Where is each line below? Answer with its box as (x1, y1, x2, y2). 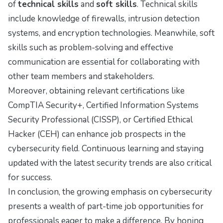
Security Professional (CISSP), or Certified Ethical (8, 114, 193, 126)
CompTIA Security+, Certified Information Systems (8, 100, 199, 111)
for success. (8, 172, 52, 184)
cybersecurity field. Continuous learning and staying (8, 143, 204, 155)
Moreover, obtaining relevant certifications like (8, 85, 185, 97)
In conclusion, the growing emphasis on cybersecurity (8, 186, 212, 198)
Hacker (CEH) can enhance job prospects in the (8, 128, 186, 140)
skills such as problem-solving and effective (8, 42, 173, 54)
